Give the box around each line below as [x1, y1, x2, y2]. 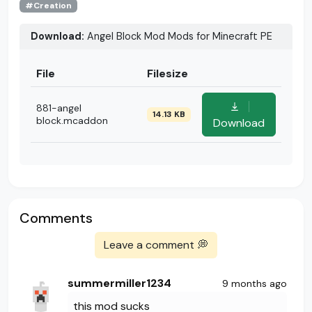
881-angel [36, 102, 81, 115]
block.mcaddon [36, 114, 108, 127]
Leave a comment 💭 [104, 237, 208, 253]
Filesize [147, 66, 188, 81]
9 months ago [222, 276, 287, 290]
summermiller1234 [68, 276, 171, 291]
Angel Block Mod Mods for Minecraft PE [84, 30, 272, 43]
